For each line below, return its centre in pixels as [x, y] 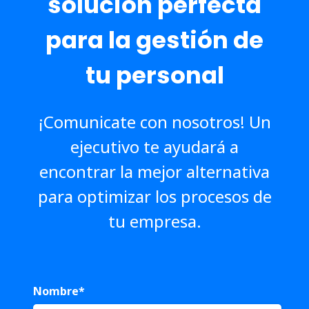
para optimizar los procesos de [154, 196]
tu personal [154, 75]
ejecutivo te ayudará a [154, 146]
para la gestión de [154, 40]
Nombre [56, 291]
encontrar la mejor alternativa [154, 171]
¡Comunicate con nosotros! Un [154, 121]
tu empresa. [154, 221]
